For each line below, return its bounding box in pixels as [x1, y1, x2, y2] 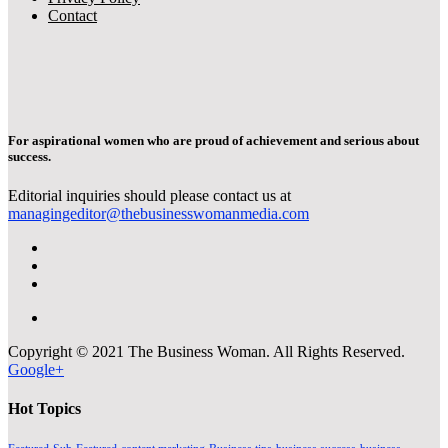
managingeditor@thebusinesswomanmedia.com [8, 204, 309, 222]
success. [8, 148, 51, 164]
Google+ [8, 360, 64, 378]
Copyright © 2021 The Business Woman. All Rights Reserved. [8, 342, 405, 360]
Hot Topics [8, 400, 81, 418]
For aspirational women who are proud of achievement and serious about [8, 132, 419, 148]
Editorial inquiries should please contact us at [8, 186, 291, 204]
